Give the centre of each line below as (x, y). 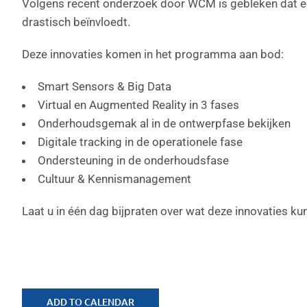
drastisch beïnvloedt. (76, 22)
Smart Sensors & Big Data (105, 86)
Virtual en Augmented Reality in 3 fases (138, 105)
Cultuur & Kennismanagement (114, 179)
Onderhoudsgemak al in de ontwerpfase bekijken (164, 123)
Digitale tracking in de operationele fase (140, 142)
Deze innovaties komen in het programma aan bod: (153, 54)
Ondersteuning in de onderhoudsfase (133, 160)
